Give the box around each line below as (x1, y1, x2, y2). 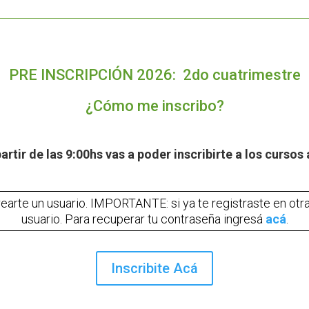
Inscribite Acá (111, 260, 198, 277)
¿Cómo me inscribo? (85, 97, 224, 114)
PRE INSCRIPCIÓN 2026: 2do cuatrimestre (8, 66, 301, 83)
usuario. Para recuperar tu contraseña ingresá (21, 212, 266, 227)
